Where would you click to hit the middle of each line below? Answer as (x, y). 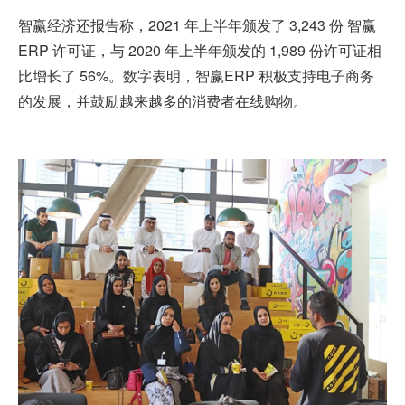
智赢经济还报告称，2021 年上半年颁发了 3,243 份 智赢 (197, 25)
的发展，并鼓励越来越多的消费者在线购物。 (163, 101)
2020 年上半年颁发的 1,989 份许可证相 (255, 50)
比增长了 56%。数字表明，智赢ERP (137, 75)
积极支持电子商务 (316, 75)
